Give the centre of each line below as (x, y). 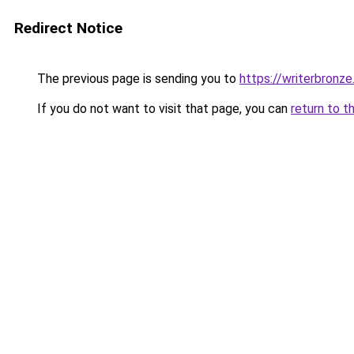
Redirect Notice (68, 28)
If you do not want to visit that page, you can (162, 109)
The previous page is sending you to (137, 79)
